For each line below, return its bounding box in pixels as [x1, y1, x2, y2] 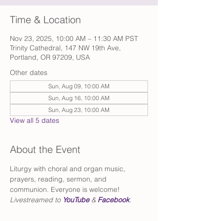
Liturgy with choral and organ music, [10, 164, 127, 173]
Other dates [10, 68, 47, 77]
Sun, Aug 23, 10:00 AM [48, 106, 110, 113]
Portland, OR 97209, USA [10, 53, 90, 62]
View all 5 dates [10, 116, 59, 125]
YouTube [63, 195, 89, 204]
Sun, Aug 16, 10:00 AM [48, 94, 110, 102]
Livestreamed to [10, 195, 63, 204]
